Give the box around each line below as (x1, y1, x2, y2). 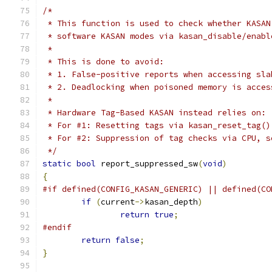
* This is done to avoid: (42, 56, 164, 67)
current (101, 197, 135, 207)
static (42, 158, 72, 169)
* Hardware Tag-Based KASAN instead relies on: (42, 107, 266, 118)
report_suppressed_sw (96, 158, 198, 169)
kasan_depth (144, 197, 198, 207)
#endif (42, 222, 72, 233)
